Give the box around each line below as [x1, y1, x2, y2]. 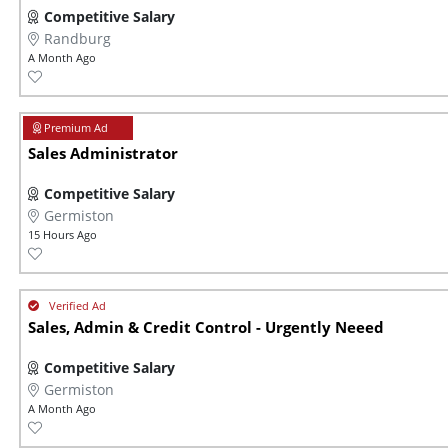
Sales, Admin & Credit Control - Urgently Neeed [28, 317, 384, 339]
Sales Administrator [28, 143, 178, 165]
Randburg [44, 29, 111, 49]
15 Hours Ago [28, 227, 97, 243]
